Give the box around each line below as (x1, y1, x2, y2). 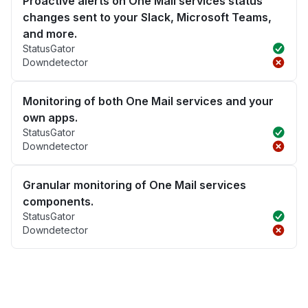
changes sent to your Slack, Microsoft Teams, (23, 10, 272, 25)
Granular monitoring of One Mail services (23, 178, 246, 192)
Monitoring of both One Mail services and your (23, 94, 274, 109)
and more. (23, 27, 77, 41)
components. (23, 195, 93, 209)
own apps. (23, 111, 78, 125)
